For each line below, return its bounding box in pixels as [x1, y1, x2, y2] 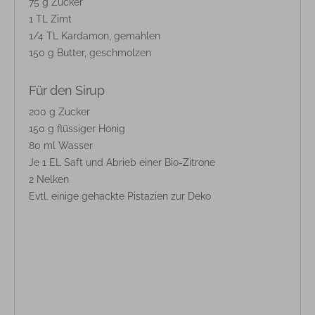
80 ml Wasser [29, 140, 93, 151]
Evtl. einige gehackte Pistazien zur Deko [29, 191, 211, 202]
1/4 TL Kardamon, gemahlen [29, 30, 160, 41]
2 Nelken [29, 174, 69, 185]
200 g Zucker [29, 106, 90, 117]
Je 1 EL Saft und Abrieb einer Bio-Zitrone [29, 157, 215, 168]
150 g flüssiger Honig [29, 123, 125, 134]
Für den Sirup [29, 83, 105, 98]
